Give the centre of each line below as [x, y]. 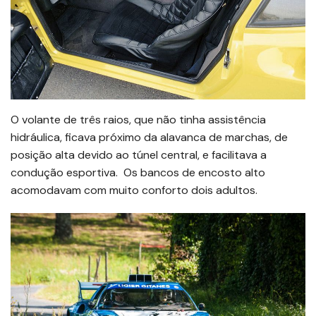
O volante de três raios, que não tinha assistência [138, 119]
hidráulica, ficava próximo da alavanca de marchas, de [149, 137]
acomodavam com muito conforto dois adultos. [134, 190]
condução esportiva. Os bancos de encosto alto [138, 172]
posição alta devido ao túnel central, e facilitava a [139, 154]
